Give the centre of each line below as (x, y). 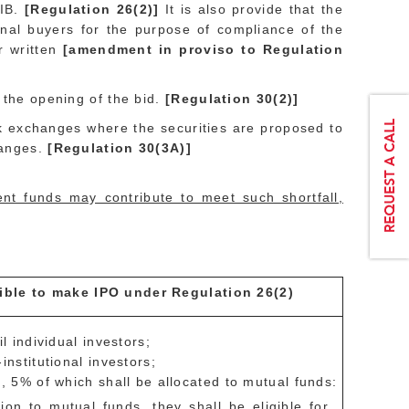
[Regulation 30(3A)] (117, 148)
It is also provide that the (254, 9)
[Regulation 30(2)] (232, 99)
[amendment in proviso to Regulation (204, 49)
